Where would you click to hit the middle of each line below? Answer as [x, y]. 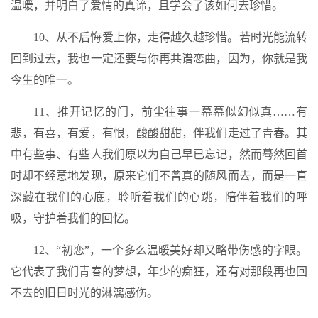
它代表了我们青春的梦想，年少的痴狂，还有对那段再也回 [159, 272]
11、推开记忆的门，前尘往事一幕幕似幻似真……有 [170, 112]
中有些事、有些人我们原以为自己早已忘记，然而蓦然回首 [159, 154]
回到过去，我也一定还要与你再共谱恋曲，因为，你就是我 [159, 59]
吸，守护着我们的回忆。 [73, 218]
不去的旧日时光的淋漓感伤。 [84, 293]
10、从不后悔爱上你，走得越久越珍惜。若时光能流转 [170, 37]
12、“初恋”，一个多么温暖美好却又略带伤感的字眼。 [170, 250]
